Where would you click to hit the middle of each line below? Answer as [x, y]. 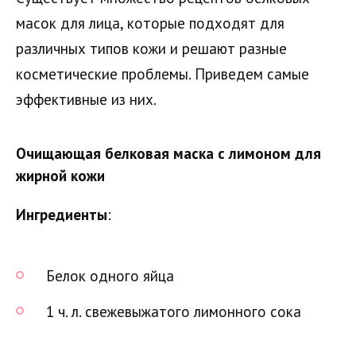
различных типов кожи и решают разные [151, 48]
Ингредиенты [62, 214]
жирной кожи [60, 175]
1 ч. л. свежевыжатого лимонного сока [174, 312]
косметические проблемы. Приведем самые [163, 74]
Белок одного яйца [110, 276]
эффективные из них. [86, 99]
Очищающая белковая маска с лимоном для [168, 153]
